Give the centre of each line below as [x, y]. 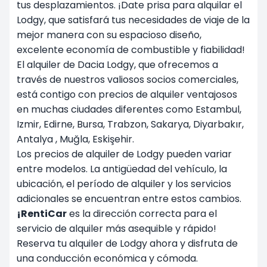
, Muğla [72, 139]
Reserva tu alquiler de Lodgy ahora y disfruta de [127, 243]
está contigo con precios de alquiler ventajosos [127, 94]
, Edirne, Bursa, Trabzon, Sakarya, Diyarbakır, [142, 124]
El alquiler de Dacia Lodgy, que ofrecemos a [117, 64]
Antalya [36, 139]
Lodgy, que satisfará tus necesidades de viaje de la [133, 20]
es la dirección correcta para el [142, 213]
